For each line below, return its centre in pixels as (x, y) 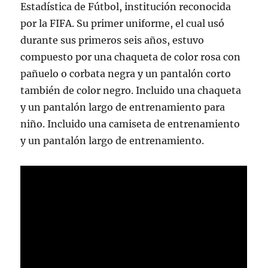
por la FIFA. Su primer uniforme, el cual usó (123, 23)
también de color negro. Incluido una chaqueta (131, 90)
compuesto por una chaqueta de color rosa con (131, 57)
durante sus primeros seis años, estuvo (112, 40)
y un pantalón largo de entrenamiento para (123, 107)
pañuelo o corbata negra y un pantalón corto (126, 74)
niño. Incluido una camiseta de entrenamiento (130, 124)
